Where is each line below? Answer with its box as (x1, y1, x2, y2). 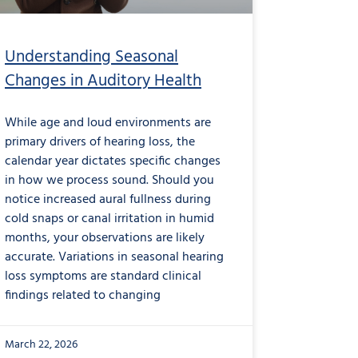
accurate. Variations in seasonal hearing (5, 246, 224, 268)
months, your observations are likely (5, 227, 205, 249)
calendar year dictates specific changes (5, 150, 221, 172)
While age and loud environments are (5, 112, 211, 133)
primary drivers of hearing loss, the (5, 131, 195, 153)
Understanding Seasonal (5, 43, 178, 70)
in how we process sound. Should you (5, 169, 214, 191)
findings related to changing (5, 284, 161, 306)
